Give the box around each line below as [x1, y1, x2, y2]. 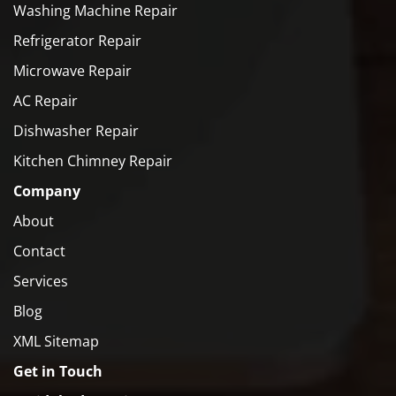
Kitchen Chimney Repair [13, 150, 172, 171]
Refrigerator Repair [13, 30, 141, 50]
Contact [13, 240, 65, 261]
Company [13, 180, 80, 201]
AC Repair [13, 90, 78, 110]
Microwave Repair [13, 60, 132, 80]
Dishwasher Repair [13, 120, 139, 141]
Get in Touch [13, 361, 103, 381]
